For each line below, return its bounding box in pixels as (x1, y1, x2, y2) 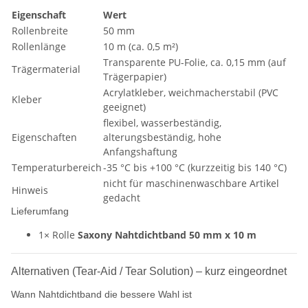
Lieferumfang (11, 206, 69, 217)
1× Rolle (38, 228, 78, 242)
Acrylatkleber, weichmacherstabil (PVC (103, 86, 278, 100)
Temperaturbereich (12, 161, 102, 175)
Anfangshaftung (103, 145, 177, 159)
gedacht (103, 191, 140, 205)
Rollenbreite (12, 24, 68, 38)
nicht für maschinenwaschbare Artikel (103, 177, 279, 190)
